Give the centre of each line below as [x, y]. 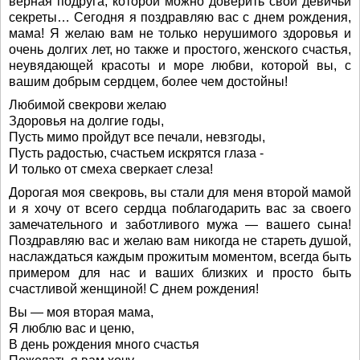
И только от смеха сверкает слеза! [111, 169]
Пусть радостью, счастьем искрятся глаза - [136, 153]
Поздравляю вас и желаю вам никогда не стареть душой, [180, 241]
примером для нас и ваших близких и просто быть [180, 273]
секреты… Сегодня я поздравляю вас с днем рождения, [180, 17]
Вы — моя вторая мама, [81, 312]
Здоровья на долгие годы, [86, 121]
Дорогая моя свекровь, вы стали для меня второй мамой [180, 192]
